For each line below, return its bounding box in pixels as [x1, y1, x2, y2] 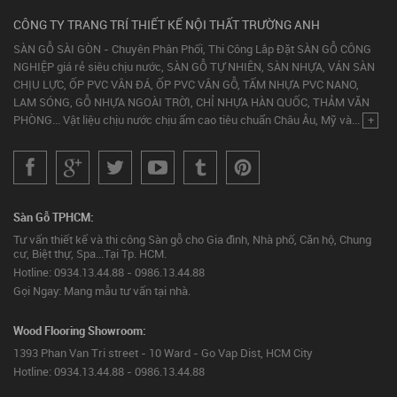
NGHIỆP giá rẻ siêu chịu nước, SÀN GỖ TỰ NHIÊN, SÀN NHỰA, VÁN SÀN [13, 58, 375, 74]
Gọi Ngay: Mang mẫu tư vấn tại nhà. [13, 282, 191, 299]
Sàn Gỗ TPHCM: [13, 208, 94, 225]
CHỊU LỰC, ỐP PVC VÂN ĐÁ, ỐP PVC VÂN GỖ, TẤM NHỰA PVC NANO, [13, 75, 359, 92]
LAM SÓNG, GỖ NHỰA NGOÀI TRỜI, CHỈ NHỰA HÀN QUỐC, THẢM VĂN [13, 93, 370, 110]
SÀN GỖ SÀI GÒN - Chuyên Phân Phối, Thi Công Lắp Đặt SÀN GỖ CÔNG [13, 40, 371, 57]
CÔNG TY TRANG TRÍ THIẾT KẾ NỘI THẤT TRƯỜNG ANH [13, 15, 320, 33]
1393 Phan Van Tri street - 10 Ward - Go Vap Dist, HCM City [13, 344, 313, 361]
